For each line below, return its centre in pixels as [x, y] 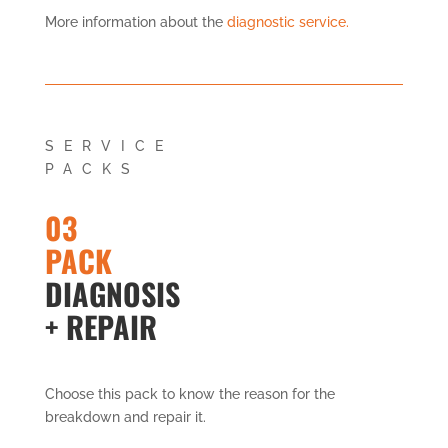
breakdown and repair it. [125, 416]
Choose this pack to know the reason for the [189, 393]
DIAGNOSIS [112, 293]
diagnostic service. [287, 21]
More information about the [135, 21]
